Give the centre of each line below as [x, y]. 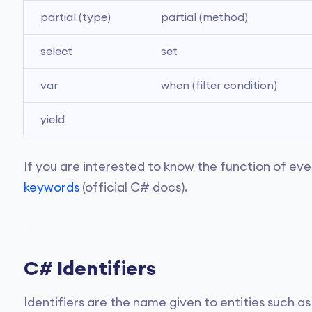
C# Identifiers [90, 269]
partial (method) [204, 17]
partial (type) [76, 17]
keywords [52, 187]
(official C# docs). [134, 187]
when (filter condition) [219, 86]
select [56, 52]
